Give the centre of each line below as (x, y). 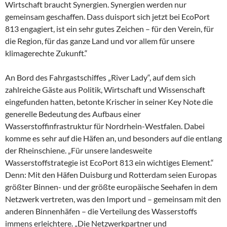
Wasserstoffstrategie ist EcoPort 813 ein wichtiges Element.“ (109, 162)
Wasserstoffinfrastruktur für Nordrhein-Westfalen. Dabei (105, 126)
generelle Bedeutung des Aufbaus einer (73, 114)
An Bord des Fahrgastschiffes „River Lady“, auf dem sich (100, 77)
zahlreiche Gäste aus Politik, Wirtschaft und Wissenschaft (105, 89)
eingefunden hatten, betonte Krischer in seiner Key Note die (109, 102)
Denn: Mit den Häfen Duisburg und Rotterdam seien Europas (111, 175)
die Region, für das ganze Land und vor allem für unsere (100, 41)
